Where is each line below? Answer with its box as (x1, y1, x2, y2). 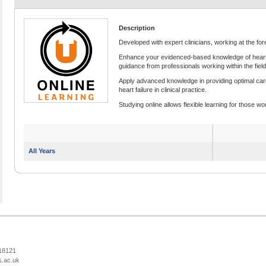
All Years (28, 147, 55, 155)
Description (119, 24, 155, 32)
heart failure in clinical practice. (119, 86, 207, 94)
